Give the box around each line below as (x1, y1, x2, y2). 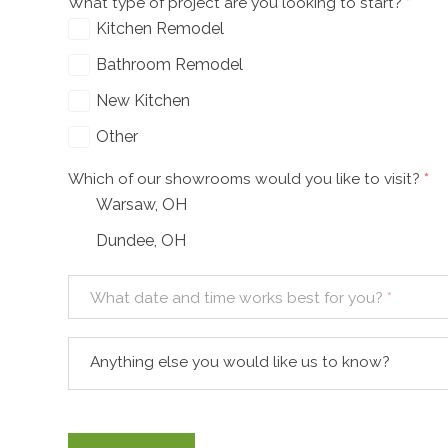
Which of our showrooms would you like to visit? (68, 168, 420, 188)
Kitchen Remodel (96, 18, 224, 38)
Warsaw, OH (96, 194, 187, 214)
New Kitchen (96, 90, 190, 110)
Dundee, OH (96, 230, 186, 250)
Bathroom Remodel (96, 54, 243, 74)
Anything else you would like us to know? (90, 352, 391, 372)
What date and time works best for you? (90, 287, 384, 307)
